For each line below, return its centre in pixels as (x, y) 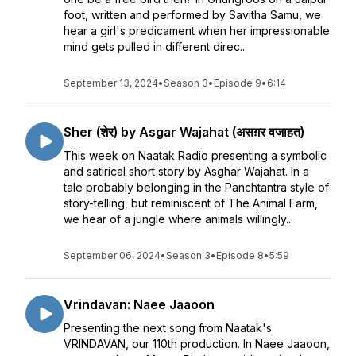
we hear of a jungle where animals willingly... (178, 219)
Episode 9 (238, 83)
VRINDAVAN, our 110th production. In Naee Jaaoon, (197, 344)
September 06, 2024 (112, 255)
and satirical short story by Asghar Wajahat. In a (186, 171)
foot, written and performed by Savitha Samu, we (192, 15)
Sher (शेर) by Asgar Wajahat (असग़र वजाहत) (184, 132)
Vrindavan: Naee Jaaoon (139, 304)
